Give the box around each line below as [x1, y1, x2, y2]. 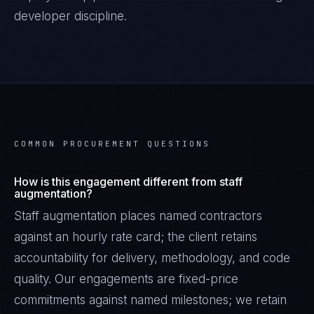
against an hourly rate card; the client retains [14, 230, 257, 244]
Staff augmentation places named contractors [14, 209, 262, 223]
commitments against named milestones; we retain [14, 293, 287, 307]
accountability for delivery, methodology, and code [14, 251, 290, 265]
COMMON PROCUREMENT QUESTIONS [14, 139, 210, 149]
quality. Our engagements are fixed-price [14, 272, 238, 286]
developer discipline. [14, 9, 127, 23]
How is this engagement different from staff [14, 175, 243, 189]
